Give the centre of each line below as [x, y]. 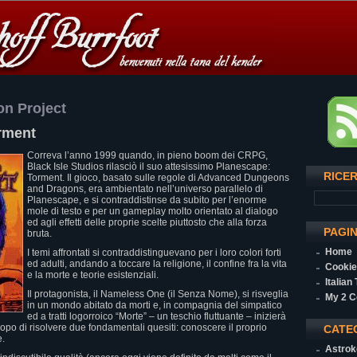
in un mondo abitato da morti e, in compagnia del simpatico [155, 305]
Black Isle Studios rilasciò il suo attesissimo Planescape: [149, 167]
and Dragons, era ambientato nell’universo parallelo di [145, 189]
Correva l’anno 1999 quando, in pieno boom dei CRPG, [147, 155]
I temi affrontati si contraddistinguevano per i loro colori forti [154, 253]
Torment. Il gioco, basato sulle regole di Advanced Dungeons [158, 178]
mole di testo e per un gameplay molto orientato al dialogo [153, 211]
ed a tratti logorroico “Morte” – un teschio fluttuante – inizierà [157, 316]
